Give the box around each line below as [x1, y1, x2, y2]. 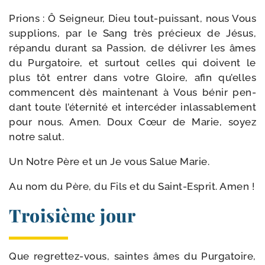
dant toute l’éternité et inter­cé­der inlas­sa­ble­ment [9, 101, 256, 113]
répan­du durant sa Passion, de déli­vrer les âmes [9, 42, 256, 54]
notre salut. [9, 131, 64, 143]
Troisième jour [9, 203, 135, 227]
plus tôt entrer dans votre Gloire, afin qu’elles [9, 72, 256, 83]
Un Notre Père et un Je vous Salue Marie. [9, 156, 209, 167]
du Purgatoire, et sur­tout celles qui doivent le [9, 57, 256, 69]
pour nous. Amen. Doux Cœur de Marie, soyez [9, 116, 256, 128]
